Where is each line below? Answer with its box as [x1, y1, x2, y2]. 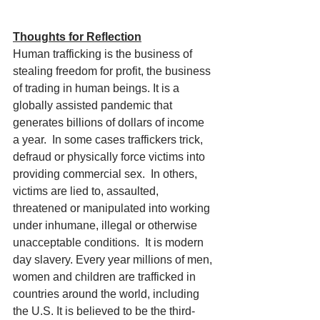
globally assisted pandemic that [13, 99, 175, 111]
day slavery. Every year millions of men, [13, 254, 215, 266]
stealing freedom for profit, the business [13, 65, 214, 77]
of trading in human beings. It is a [13, 82, 182, 94]
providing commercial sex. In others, [13, 168, 200, 180]
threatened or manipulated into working [13, 202, 213, 214]
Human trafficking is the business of [13, 48, 195, 60]
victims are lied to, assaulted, [13, 185, 161, 197]
